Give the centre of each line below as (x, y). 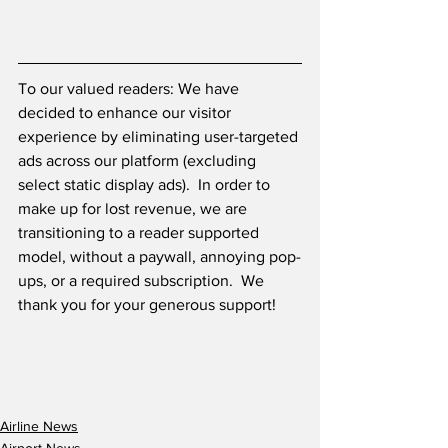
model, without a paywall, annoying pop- (159, 257)
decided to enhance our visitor (126, 113)
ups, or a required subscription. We (143, 281)
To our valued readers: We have (130, 89)
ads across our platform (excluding (139, 161)
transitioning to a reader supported (140, 233)
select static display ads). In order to (146, 185)
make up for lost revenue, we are (134, 209)
